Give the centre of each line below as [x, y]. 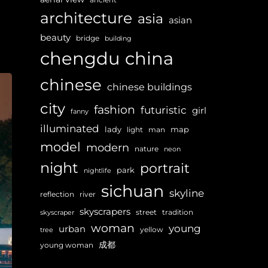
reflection [57, 195]
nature [147, 149]
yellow [152, 230]
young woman [67, 246]
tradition [178, 213]
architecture [86, 18]
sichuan [133, 191]
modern [108, 148]
